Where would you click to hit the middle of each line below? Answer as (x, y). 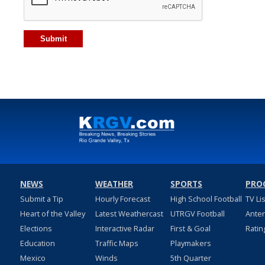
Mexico (33, 258)
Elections (36, 229)
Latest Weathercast (129, 214)
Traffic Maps (117, 243)
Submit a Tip (41, 199)
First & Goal (190, 229)
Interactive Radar (125, 229)
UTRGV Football (197, 214)
